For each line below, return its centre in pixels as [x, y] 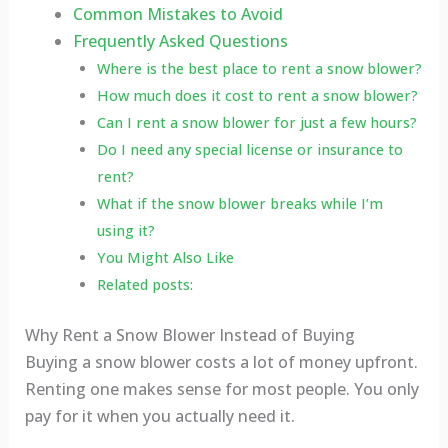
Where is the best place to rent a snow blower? [259, 69]
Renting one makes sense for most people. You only [221, 389]
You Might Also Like [165, 258]
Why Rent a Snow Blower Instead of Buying [189, 335]
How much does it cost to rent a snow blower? [257, 96]
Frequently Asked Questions [180, 41]
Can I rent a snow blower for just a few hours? [256, 123]
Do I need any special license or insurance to [249, 150]
